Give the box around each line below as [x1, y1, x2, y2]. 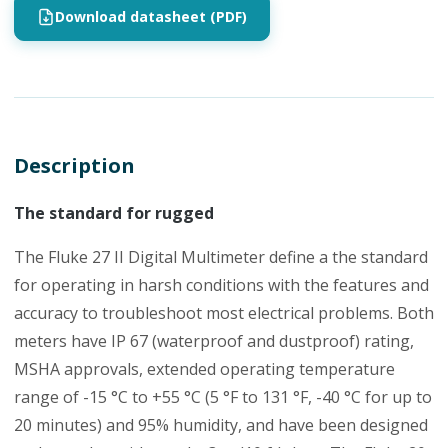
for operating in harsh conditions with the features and [14, 273, 429, 296]
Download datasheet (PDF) [55, 7, 247, 26]
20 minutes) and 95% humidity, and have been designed [14, 413, 428, 436]
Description [14, 151, 135, 179]
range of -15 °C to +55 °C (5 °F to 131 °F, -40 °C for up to [14, 385, 432, 408]
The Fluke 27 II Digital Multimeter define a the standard [14, 245, 428, 268]
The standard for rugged [14, 201, 214, 224]
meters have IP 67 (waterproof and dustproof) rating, [14, 329, 414, 352]
